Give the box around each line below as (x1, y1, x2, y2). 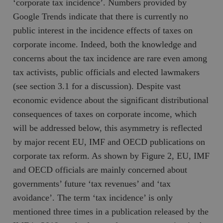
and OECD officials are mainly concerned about (13, 164, 188, 175)
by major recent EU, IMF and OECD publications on (13, 136, 206, 147)
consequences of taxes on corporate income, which (13, 109, 197, 119)
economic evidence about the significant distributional (13, 95, 209, 105)
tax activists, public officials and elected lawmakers (13, 67, 200, 77)
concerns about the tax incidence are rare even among (13, 53, 208, 63)
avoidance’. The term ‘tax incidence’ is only (13, 192, 173, 203)
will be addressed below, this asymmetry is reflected (13, 122, 203, 133)
